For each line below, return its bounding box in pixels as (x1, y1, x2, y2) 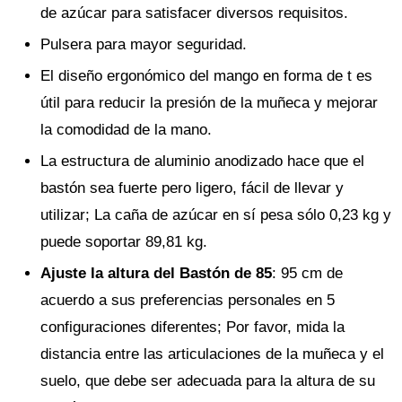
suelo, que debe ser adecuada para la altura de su (40, 372, 375, 389)
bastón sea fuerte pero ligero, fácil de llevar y (40, 179, 344, 197)
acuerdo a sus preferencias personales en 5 (40, 292, 335, 309)
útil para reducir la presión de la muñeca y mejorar (40, 94, 378, 111)
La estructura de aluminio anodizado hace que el (40, 153, 364, 170)
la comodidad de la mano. (40, 121, 212, 138)
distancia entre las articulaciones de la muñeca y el (40, 345, 384, 363)
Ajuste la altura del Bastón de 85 (40, 265, 272, 282)
